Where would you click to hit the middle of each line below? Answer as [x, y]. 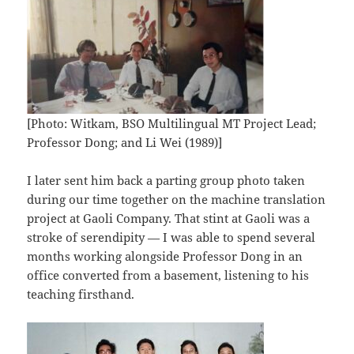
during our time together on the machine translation [177, 200]
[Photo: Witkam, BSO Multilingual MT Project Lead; [172, 124]
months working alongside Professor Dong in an [165, 256]
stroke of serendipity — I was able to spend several [171, 237]
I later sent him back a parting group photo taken [166, 181]
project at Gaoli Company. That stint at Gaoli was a [169, 218]
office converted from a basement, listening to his [168, 275]
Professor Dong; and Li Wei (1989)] [125, 143]
